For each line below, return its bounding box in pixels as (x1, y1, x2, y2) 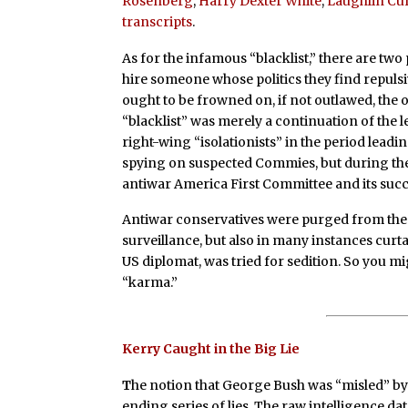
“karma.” (122, 274, 178, 291)
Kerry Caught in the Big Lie (122, 340, 301, 357)
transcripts (122, 13, 193, 30)
